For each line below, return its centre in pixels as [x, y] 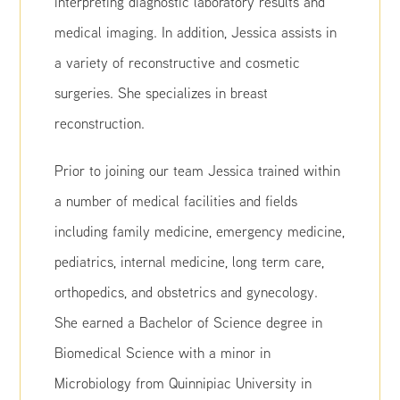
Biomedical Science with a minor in [163, 353]
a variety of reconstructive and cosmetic [178, 62]
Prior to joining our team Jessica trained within [198, 171]
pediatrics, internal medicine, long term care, [190, 262]
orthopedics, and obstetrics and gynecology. [187, 292]
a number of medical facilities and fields [176, 201]
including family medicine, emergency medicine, [200, 231]
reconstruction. [100, 123]
